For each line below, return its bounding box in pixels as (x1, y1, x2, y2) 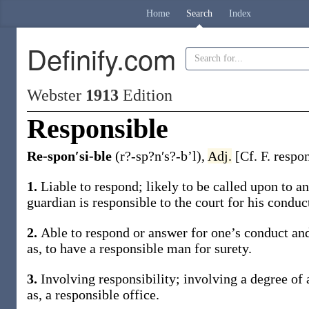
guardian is (27, 195, 92, 210)
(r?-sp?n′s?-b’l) (115, 148, 201, 163)
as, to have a (27, 241, 99, 256)
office (123, 287, 156, 302)
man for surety (167, 241, 248, 256)
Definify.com (27, 39, 176, 78)
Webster (27, 86, 86, 104)
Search (186, 8, 212, 19)
